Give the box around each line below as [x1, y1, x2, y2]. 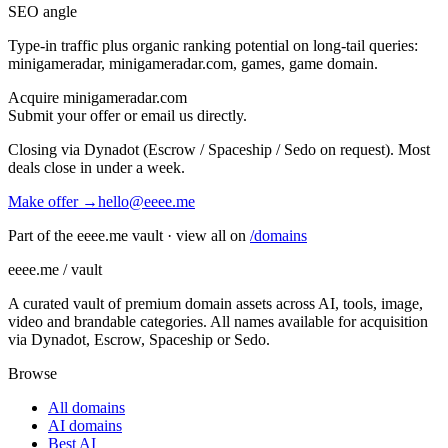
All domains [48, 399, 125, 417]
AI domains [48, 417, 122, 435]
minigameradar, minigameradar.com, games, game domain [8, 55, 374, 73]
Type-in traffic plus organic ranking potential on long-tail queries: [8, 37, 418, 55]
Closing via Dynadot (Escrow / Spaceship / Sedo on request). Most [8, 141, 430, 159]
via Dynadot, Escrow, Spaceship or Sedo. [8, 331, 270, 349]
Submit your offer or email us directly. [8, 107, 247, 125]
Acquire [8, 89, 63, 107]
